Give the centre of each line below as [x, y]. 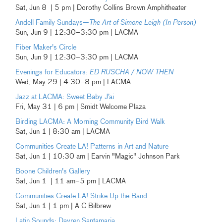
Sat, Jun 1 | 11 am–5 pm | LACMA [71, 181]
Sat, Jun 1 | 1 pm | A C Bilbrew [63, 206]
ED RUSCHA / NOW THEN [132, 72]
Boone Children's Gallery [53, 171]
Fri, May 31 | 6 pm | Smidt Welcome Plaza [81, 107]
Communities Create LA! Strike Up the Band [82, 196]
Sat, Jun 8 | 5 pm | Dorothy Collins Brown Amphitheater [101, 8]
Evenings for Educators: [53, 72]
